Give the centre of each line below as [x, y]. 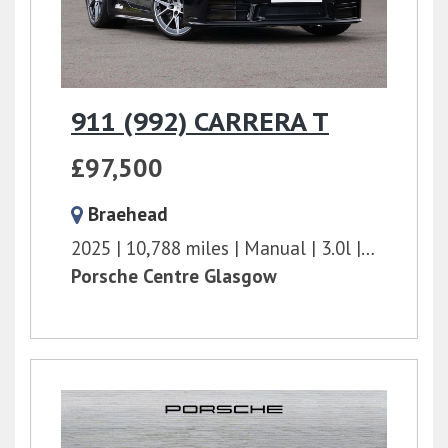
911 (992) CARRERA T [200, 121]
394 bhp [398, 247]
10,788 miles [177, 247]
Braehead [128, 213]
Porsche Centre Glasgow [174, 275]
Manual [275, 247]
